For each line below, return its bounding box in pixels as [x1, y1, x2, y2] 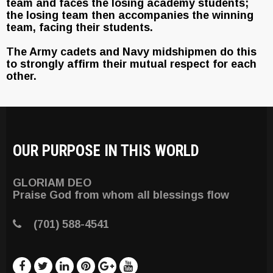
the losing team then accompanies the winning [6, 9, 253, 21]
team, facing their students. [6, 21, 153, 34]
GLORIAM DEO [12, 177, 91, 189]
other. [6, 70, 37, 82]
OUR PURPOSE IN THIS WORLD [12, 142, 199, 160]
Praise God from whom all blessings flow [12, 189, 229, 201]
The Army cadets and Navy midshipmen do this [6, 46, 257, 58]
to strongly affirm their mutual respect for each [6, 58, 257, 70]
